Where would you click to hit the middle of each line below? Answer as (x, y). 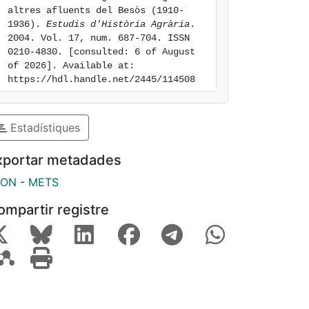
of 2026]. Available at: (71, 66)
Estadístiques (43, 127)
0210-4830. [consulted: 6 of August (101, 52)
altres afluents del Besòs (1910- (96, 10)
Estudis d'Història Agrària (118, 24)
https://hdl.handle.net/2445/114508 (101, 79)
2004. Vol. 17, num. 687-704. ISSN (99, 38)
